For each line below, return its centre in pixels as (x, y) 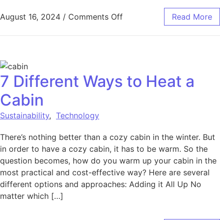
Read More (192, 17)
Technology (78, 116)
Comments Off (96, 17)
